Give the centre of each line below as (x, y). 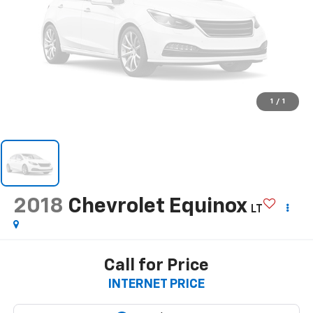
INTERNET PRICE (156, 284)
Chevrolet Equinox (157, 207)
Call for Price (156, 265)
